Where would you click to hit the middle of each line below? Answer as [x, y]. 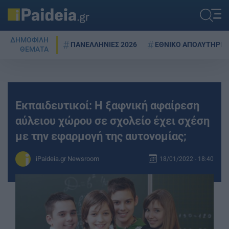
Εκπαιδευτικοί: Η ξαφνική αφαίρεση [107, 105]
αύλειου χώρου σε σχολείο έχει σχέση [112, 121]
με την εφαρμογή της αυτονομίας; [101, 136]
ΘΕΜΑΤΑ [34, 49]
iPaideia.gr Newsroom [67, 159]
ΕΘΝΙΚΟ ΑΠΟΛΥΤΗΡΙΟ [191, 44]
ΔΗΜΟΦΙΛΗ [29, 40]
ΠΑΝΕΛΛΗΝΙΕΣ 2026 [104, 44]
